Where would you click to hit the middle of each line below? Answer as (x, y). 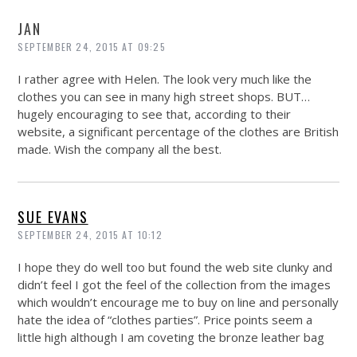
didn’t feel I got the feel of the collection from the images (175, 285)
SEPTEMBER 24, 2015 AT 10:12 (90, 235)
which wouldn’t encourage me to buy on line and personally (178, 302)
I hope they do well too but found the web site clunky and (175, 267)
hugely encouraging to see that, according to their (155, 114)
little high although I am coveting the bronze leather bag (171, 337)
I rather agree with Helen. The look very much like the (165, 79)
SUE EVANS (53, 217)
